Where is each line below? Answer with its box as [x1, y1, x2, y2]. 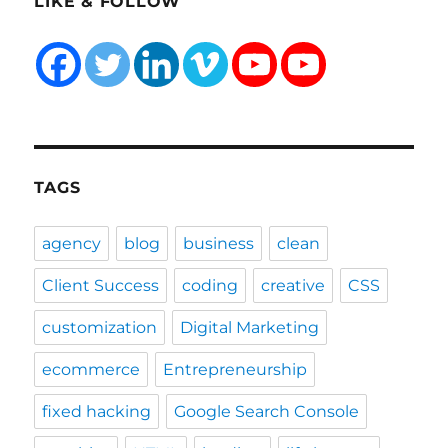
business [183, 234, 255, 254]
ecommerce [42, 360, 141, 380]
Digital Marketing [180, 318, 320, 338]
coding [182, 276, 239, 296]
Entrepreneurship [163, 360, 308, 380]
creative [261, 276, 326, 296]
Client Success [42, 276, 160, 296]
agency [42, 234, 102, 254]
